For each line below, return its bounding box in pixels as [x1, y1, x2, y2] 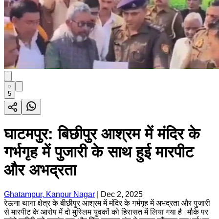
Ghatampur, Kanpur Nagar [4, 190, 95, 198]
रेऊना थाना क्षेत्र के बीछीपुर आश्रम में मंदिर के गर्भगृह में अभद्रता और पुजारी [4, 198, 210, 207]
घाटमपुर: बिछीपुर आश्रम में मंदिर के [4, 125, 200, 143]
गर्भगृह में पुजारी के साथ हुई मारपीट [4, 143, 194, 161]
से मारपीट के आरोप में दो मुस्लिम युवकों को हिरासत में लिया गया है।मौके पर [4, 207, 208, 216]
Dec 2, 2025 [101, 190, 143, 198]
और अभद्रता [4, 161, 76, 179]
